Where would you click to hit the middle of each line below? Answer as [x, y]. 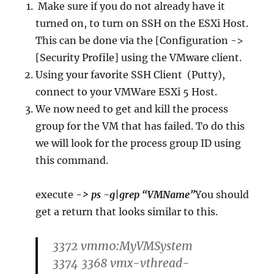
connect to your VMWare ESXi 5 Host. [127, 91]
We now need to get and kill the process [132, 109]
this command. [72, 160]
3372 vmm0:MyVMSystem [123, 246]
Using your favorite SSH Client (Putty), [131, 74]
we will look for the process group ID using [139, 143]
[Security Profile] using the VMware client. [139, 57]
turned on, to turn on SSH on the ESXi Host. [142, 23]
